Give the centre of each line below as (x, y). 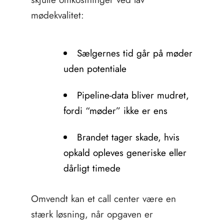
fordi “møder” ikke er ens (115, 111)
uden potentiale (95, 69)
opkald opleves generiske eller (125, 153)
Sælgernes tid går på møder (134, 53)
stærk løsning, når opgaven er (92, 214)
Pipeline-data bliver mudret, (133, 95)
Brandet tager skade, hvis (128, 137)
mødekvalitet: (57, 15)
